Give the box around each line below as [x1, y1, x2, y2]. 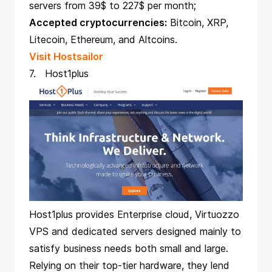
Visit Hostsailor [29, 50, 103, 63]
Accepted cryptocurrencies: [29, 16, 167, 29]
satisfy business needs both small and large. [29, 242, 228, 254]
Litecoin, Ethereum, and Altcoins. [29, 33, 177, 46]
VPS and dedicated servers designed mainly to [29, 225, 241, 237]
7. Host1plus [29, 67, 89, 80]
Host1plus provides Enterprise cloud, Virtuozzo [29, 208, 239, 220]
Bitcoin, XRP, [167, 16, 228, 29]
